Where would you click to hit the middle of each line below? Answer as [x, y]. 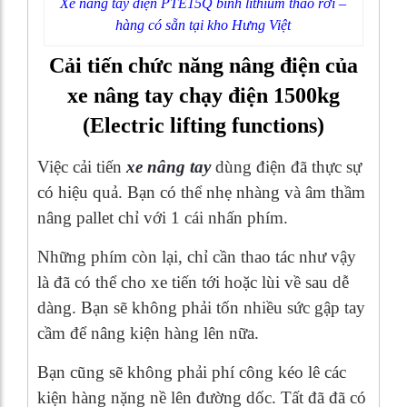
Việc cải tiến [82, 166]
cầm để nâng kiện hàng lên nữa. [148, 333]
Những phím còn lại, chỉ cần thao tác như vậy [197, 256]
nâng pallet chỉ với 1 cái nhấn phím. [163, 217]
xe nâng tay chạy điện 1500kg [203, 95]
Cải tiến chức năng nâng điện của [203, 65]
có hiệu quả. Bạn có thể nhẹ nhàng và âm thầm [201, 192]
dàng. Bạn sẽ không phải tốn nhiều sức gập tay [201, 307]
